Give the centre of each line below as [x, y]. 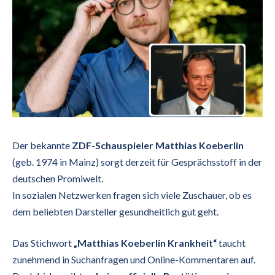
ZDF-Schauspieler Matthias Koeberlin [158, 145]
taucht [231, 243]
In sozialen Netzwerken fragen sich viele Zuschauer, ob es [132, 195]
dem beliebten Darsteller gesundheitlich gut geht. [115, 211]
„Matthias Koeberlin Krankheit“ [145, 243]
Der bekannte [42, 145]
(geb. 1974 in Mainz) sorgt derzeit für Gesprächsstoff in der [137, 161]
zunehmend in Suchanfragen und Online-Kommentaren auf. [134, 260]
